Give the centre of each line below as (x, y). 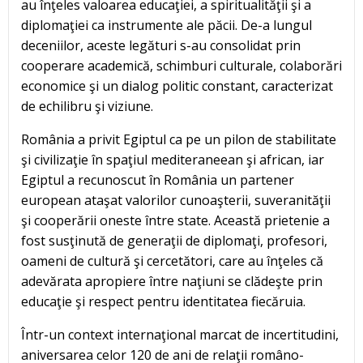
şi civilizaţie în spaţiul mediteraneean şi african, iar (173, 160)
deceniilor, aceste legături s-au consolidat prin (161, 46)
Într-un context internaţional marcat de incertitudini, (180, 335)
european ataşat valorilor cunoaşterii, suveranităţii (176, 201)
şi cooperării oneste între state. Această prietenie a (175, 221)
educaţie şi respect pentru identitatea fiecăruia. (163, 302)
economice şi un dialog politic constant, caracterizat (177, 86)
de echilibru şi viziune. (87, 107)
